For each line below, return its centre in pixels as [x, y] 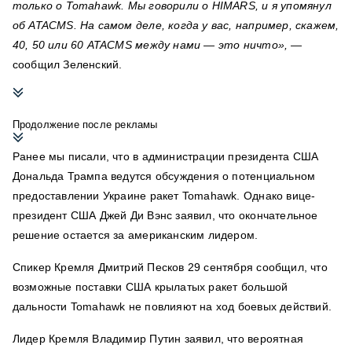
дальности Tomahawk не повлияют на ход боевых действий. [172, 307]
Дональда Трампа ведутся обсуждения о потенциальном [164, 176]
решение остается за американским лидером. [135, 235]
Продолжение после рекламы [85, 125]
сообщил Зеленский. [67, 65]
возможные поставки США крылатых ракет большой [150, 287]
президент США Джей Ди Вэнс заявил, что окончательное [165, 216]
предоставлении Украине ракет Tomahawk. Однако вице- [164, 196]
